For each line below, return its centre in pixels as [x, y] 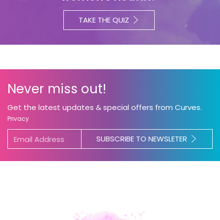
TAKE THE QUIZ [104, 20]
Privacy [18, 119]
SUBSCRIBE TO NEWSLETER [142, 139]
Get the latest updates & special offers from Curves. [105, 107]
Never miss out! [57, 89]
